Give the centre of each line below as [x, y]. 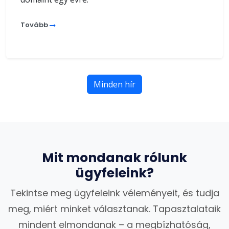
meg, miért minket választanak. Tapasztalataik [114, 209]
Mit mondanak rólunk [114, 157]
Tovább [35, 25]
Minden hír [114, 84]
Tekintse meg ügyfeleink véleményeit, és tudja [114, 193]
